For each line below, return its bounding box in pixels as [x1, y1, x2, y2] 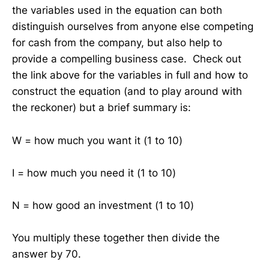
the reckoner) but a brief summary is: [12, 101, 191, 114]
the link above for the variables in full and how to [12, 69, 248, 82]
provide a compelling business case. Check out [12, 53, 241, 65]
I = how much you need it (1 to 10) [12, 166, 176, 179]
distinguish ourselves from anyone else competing [12, 20, 253, 33]
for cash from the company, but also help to [12, 37, 222, 49]
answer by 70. [12, 248, 81, 261]
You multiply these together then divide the [12, 232, 220, 244]
